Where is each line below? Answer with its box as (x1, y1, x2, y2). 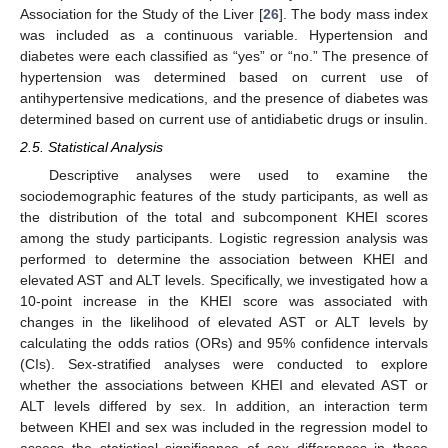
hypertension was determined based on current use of (20, 68, 428, 85)
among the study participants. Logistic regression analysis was (20, 229, 428, 246)
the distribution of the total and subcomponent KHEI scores (20, 208, 428, 225)
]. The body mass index (278, 5, 429, 22)
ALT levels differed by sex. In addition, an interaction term (20, 397, 428, 414)
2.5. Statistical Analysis (20, 138, 163, 155)
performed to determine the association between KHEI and (20, 250, 428, 267)
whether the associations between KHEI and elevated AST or (20, 376, 428, 393)
